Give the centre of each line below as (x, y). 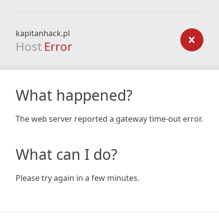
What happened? (74, 95)
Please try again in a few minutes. (77, 178)
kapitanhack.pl (43, 33)
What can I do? (66, 154)
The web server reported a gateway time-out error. (109, 119)
